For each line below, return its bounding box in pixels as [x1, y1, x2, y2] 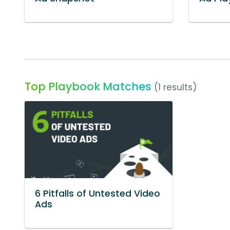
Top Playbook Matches [25, 79, 151, 94]
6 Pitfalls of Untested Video [35, 187, 160, 200]
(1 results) [154, 81, 197, 93]
